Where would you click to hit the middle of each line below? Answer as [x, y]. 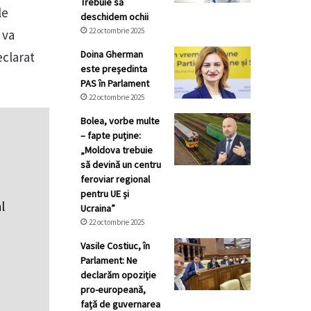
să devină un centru [121, 165]
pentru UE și [105, 194]
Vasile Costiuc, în [115, 246]
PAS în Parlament [115, 83]
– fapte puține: [111, 135]
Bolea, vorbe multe [120, 121]
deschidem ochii [115, 17]
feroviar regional [115, 179]
